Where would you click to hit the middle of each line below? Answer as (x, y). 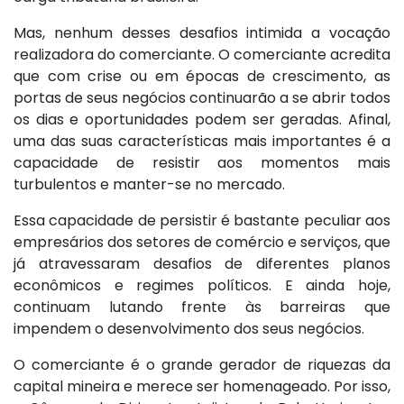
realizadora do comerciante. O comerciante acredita (202, 55)
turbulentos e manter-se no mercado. (149, 185)
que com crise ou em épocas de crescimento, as (202, 77)
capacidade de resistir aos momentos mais (202, 163)
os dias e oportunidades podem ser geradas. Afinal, (202, 120)
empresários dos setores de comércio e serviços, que (202, 243)
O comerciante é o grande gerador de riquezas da (202, 365)
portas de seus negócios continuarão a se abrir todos (202, 98)
